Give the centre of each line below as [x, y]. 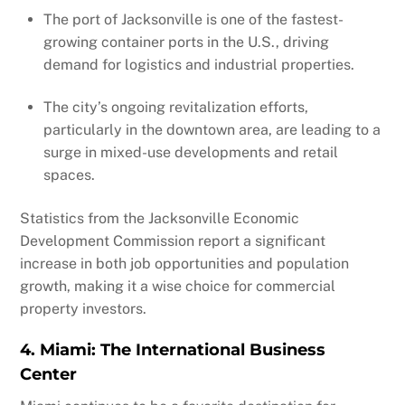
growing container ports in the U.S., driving [186, 42]
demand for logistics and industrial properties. [199, 64]
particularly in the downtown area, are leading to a [212, 130]
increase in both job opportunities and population [185, 263]
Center [49, 375]
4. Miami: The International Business [173, 350]
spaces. [69, 175]
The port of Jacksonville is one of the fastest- [193, 19]
